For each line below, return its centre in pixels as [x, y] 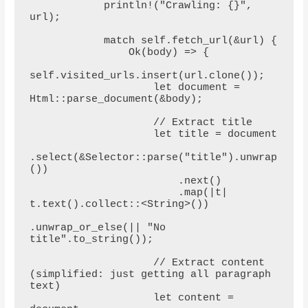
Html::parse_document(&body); [116, 100]
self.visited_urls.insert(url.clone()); [147, 76]
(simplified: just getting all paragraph [150, 275]
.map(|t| [103, 193]
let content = [91, 298]
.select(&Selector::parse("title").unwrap [153, 158]
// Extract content [91, 263]
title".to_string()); [91, 240]
